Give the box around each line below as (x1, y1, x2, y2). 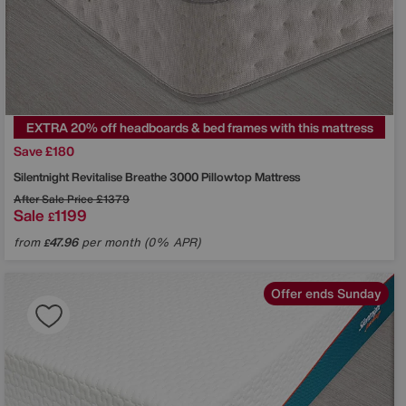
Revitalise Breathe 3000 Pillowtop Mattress (72, 168, 300, 186)
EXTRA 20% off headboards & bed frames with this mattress (25, 117, 373, 137)
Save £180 (14, 140, 74, 160)
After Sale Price (14, 190, 93, 207)
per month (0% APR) (78, 233, 200, 251)
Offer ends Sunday (271, 283, 382, 303)
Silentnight (14, 168, 72, 186)
